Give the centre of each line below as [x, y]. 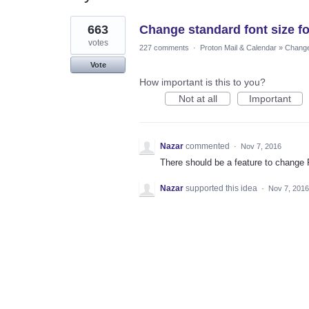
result [82, 30]
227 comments [164, 47]
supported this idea [222, 188]
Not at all [198, 98]
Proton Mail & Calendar [238, 47]
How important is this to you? [202, 82]
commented [209, 146]
